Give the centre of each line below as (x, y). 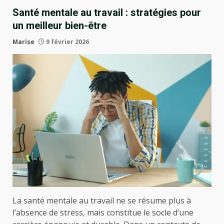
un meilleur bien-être (59, 25)
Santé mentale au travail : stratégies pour (107, 12)
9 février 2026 (67, 42)
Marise (23, 42)
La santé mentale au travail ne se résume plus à (102, 200)
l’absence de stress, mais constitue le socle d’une (103, 212)
